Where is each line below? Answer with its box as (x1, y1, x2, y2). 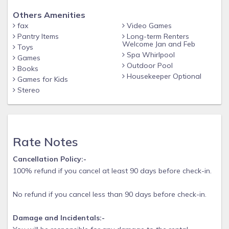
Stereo (15, 85, 40, 95)
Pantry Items (15, 32, 59, 41)
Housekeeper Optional (125, 72, 201, 81)
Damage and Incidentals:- (13, 213, 105, 222)
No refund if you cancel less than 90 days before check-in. (13, 190, 207, 199)
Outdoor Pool (125, 61, 173, 70)
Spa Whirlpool (125, 50, 175, 59)
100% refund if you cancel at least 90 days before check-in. (13, 166, 212, 175)
